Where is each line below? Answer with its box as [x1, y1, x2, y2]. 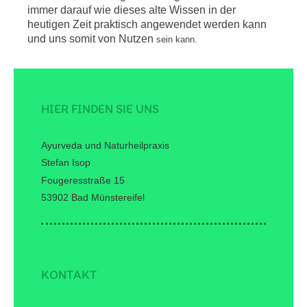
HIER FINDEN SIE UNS [41, 101, 160, 116]
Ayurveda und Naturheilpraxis [41, 140, 170, 151]
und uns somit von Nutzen [27, 33, 154, 45]
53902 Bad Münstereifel [41, 191, 145, 203]
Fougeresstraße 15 [41, 174, 125, 186]
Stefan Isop [41, 157, 91, 169]
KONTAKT [41, 267, 97, 282]
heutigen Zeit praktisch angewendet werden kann [27, 19, 267, 31]
